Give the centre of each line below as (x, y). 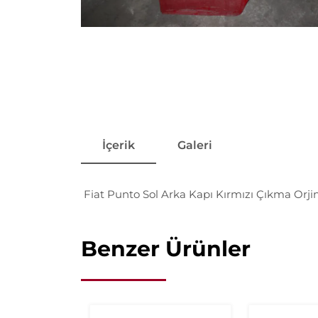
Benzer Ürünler (166, 248)
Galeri (195, 145)
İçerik (119, 145)
